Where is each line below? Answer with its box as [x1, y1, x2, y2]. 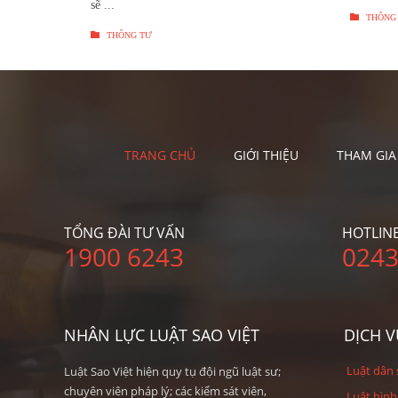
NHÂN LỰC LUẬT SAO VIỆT [64, 323, 259, 346]
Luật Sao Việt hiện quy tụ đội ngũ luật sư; [64, 362, 281, 379]
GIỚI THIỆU [234, 146, 298, 163]
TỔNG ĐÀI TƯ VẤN [64, 222, 185, 243]
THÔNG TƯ [104, 29, 152, 40]
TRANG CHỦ [124, 146, 195, 163]
